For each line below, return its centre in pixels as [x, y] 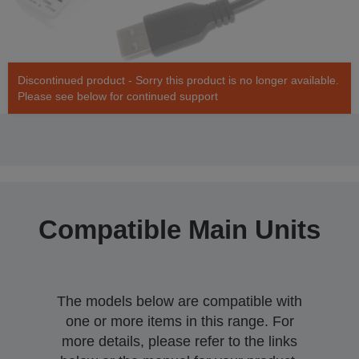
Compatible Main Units [179, 230]
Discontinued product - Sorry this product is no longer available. [178, 81]
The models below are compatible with [179, 302]
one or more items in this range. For [179, 322]
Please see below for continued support [118, 97]
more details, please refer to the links [179, 342]
